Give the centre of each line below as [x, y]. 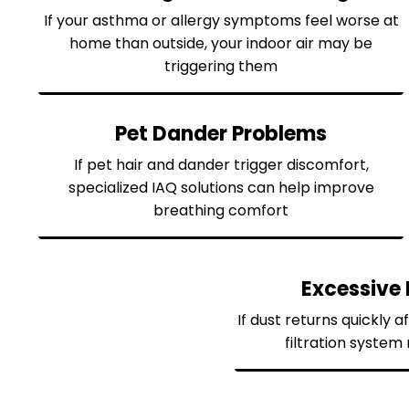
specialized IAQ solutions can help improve [221, 187]
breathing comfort [221, 210]
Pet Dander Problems [221, 133]
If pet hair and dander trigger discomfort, [221, 164]
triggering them [221, 66]
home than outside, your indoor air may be [221, 43]
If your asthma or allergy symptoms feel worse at [221, 20]
